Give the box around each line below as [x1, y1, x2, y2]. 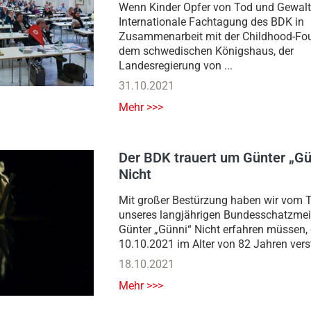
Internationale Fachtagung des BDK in [119, 15, 304, 29]
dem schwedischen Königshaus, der [119, 44, 294, 58]
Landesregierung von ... [119, 59, 233, 73]
